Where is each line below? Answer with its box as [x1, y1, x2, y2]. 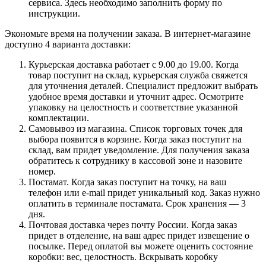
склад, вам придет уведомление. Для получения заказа [28, 144, 249, 155]
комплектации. [28, 112, 89, 123]
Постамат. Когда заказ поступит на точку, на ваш [28, 176, 226, 187]
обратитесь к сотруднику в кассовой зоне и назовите [28, 155, 242, 166]
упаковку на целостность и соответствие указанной [28, 102, 238, 112]
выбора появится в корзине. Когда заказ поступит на [28, 134, 242, 144]
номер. [28, 166, 56, 176]
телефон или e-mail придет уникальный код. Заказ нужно [28, 187, 260, 198]
